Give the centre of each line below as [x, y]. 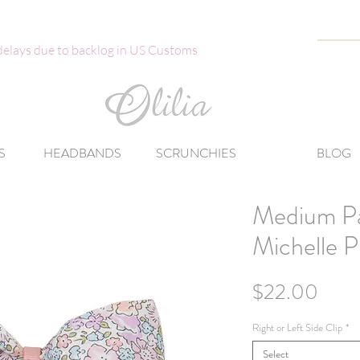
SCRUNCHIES [196, 153]
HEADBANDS [82, 153]
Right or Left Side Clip [297, 327]
